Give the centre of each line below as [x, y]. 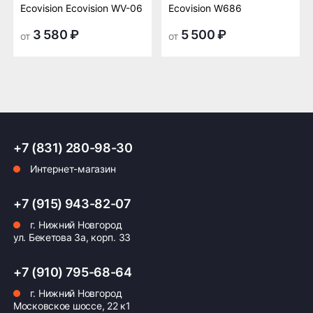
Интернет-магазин [72, 169]
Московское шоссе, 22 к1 [72, 306]
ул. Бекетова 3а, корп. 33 [72, 237]
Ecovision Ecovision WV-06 [81, 8]
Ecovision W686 [205, 8]
